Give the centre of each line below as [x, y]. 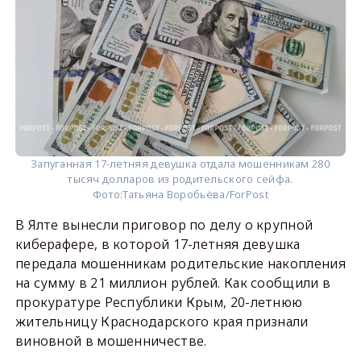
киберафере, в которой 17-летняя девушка [158, 245]
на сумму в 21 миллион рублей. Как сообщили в [173, 283]
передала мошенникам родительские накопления [180, 264]
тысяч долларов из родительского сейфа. [180, 179]
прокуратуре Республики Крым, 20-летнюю [159, 303]
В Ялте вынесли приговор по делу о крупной [164, 225]
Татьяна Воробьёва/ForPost [195, 195]
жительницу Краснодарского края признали [162, 322]
